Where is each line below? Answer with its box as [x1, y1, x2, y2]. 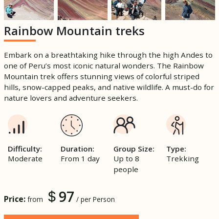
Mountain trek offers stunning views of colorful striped [4, 71, 199, 81]
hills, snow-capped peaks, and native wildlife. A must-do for [4, 82, 214, 92]
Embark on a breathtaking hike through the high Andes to [4, 49, 213, 60]
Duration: [61, 143, 94, 153]
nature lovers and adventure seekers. [4, 92, 138, 103]
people [113, 164, 138, 174]
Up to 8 [113, 153, 139, 163]
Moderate [8, 153, 43, 163]
